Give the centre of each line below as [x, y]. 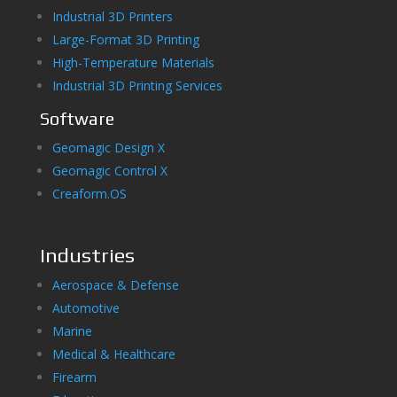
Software [77, 119]
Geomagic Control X [109, 171]
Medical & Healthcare [113, 354]
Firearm [76, 378]
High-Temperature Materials [133, 63]
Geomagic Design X [108, 148]
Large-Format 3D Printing [125, 40]
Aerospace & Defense [115, 285]
